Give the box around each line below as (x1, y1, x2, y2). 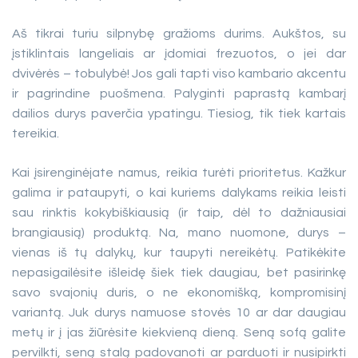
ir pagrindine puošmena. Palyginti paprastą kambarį (12, 87, 346, 100)
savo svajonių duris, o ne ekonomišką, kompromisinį (12, 286, 346, 299)
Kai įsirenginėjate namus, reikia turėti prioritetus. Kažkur (12, 166, 346, 179)
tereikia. (12, 127, 59, 140)
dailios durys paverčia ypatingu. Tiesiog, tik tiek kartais (12, 107, 346, 120)
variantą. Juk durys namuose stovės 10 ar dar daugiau (12, 306, 346, 319)
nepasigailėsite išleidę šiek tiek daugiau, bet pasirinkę (12, 266, 346, 279)
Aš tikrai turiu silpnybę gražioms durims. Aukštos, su (12, 27, 346, 40)
